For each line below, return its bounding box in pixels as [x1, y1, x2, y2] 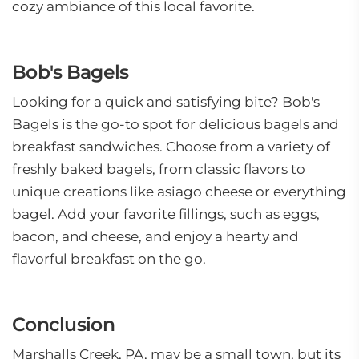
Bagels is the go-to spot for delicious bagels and [12, 116, 339, 132]
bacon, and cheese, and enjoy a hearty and [12, 228, 299, 244]
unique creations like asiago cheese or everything [12, 184, 346, 200]
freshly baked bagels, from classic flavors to [12, 161, 305, 177]
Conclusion [12, 313, 115, 336]
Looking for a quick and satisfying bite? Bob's [12, 94, 320, 110]
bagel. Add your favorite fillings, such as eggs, [12, 206, 320, 222]
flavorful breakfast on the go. [12, 251, 206, 267]
